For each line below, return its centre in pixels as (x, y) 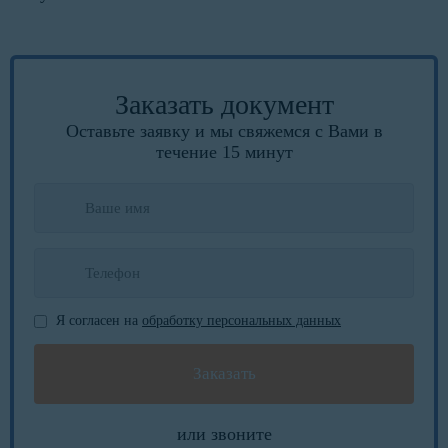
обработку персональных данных (241, 321)
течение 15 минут (224, 152)
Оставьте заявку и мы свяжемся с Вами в (224, 131)
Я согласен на (99, 321)
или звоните (224, 434)
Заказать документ (224, 105)
